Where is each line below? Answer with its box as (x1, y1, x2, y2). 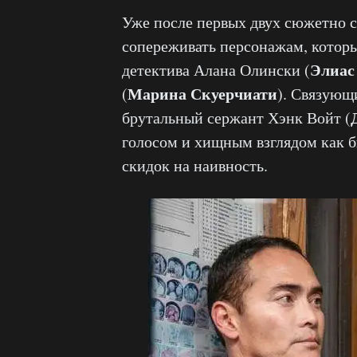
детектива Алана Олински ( (122, 59, 310, 80)
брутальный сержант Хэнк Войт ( (122, 107, 351, 128)
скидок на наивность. (122, 155, 268, 176)
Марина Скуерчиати (127, 82, 277, 105)
